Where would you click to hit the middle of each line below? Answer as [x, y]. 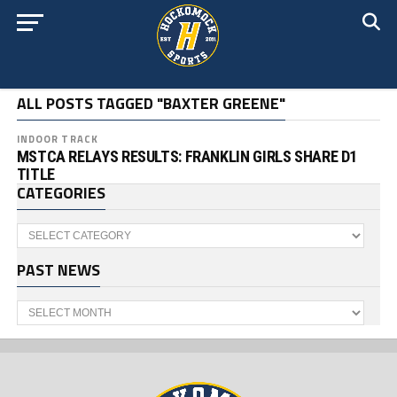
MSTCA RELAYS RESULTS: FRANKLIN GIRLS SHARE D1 [187, 156]
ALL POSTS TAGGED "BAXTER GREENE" [151, 103]
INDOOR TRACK [58, 139]
